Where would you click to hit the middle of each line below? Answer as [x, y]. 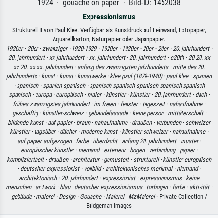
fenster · [131, 104]
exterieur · [117, 150]
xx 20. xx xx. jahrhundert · [45, 67]
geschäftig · [27, 113]
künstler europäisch [187, 160]
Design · [69, 197]
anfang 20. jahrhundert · [151, 141]
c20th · [179, 58]
